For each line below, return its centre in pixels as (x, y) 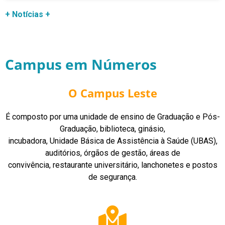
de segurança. (113, 177)
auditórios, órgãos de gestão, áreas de (113, 153)
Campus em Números (81, 64)
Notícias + (31, 14)
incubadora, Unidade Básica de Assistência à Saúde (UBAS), (113, 141)
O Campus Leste (113, 93)
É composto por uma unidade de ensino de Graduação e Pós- (113, 117)
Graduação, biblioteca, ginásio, (113, 129)
